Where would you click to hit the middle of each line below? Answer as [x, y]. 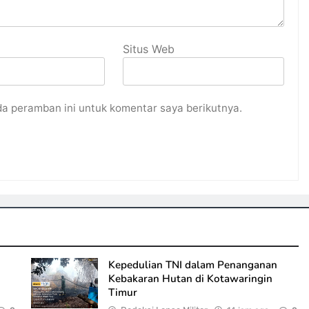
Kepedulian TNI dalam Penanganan [192, 265]
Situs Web [149, 49]
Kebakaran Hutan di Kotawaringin [190, 279]
